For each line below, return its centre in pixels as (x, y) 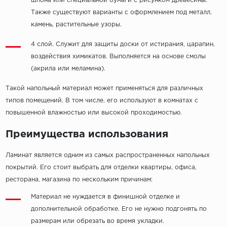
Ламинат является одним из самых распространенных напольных (107, 156)
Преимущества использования (87, 135)
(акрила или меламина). (68, 69)
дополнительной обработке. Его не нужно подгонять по (119, 209)
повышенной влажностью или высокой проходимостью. (93, 113)
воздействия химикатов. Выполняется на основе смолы (118, 57)
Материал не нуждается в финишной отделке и (105, 197)
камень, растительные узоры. (76, 25)
